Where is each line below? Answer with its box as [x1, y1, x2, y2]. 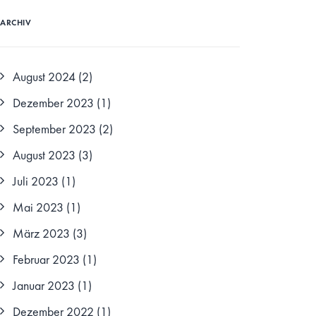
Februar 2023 [13, 251, 80, 267]
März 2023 [13, 225, 70, 241]
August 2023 [13, 147, 75, 163]
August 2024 [13, 68, 75, 85]
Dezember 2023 [13, 95, 94, 111]
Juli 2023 [13, 173, 59, 189]
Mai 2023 [13, 199, 63, 215]
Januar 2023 [13, 277, 75, 293]
